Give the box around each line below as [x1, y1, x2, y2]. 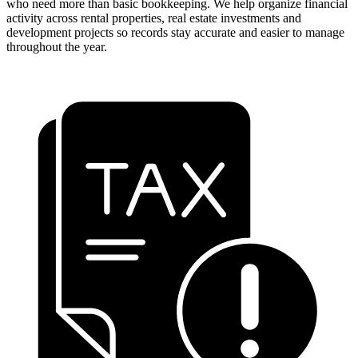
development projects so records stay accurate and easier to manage [6, 25, 344, 39]
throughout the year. [6, 39, 107, 54]
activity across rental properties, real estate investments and [6, 10, 301, 25]
